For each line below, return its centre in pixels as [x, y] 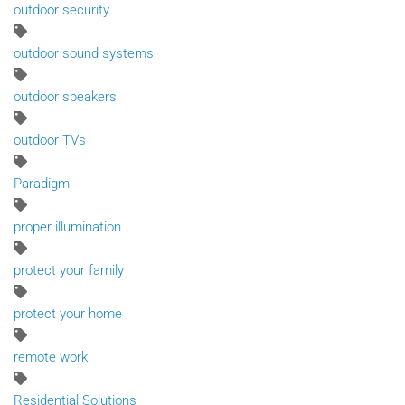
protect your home [68, 313]
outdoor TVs [50, 140]
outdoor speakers [65, 96]
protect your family [69, 270]
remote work [51, 357]
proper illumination [67, 226]
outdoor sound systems [84, 53]
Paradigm [42, 183]
